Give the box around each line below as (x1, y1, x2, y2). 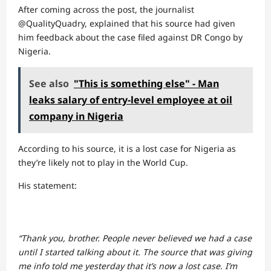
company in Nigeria (29, 109, 123, 123)
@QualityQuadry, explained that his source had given (18, 18, 235, 29)
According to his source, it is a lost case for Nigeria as (18, 143, 236, 154)
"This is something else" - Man (74, 77, 219, 90)
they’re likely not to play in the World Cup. (18, 157, 188, 168)
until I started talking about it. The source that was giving (18, 246, 252, 258)
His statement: (18, 180, 77, 191)
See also (29, 77, 69, 90)
